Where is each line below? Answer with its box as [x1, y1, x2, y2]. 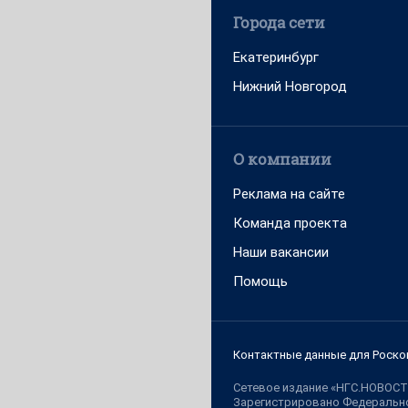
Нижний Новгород [233, 78, 347, 95]
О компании [233, 148, 331, 169]
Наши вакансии [233, 244, 329, 260]
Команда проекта [233, 215, 347, 231]
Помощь [233, 273, 288, 290]
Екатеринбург [233, 49, 319, 66]
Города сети [233, 12, 325, 33]
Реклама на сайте [233, 186, 345, 202]
